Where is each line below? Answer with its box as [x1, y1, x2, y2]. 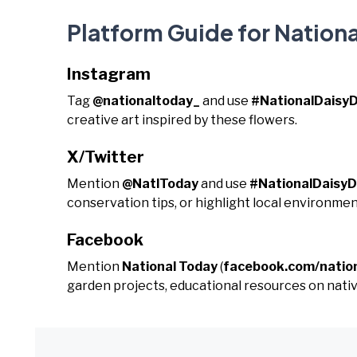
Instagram [67, 65, 151, 84]
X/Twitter [67, 147, 144, 167]
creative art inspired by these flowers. [67, 112, 297, 127]
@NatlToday [122, 176, 198, 191]
